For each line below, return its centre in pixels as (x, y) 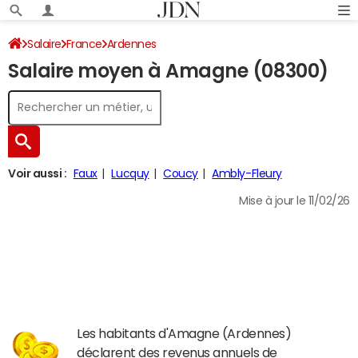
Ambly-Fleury (247, 173)
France (84, 44)
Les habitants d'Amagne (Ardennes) (184, 333)
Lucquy (130, 173)
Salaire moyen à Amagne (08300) (168, 71)
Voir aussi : (38, 173)
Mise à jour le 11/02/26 (294, 201)
